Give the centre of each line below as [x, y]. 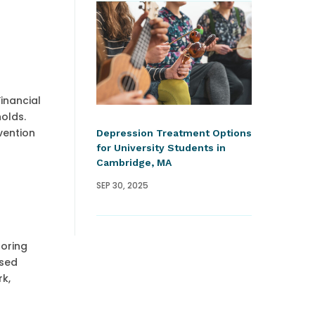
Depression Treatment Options [174, 133]
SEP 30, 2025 [122, 186]
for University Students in [161, 148]
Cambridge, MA [134, 163]
